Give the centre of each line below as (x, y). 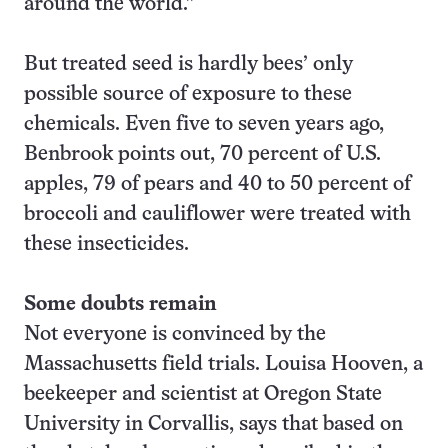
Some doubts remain (120, 304)
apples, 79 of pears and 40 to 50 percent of (217, 184)
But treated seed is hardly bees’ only (188, 64)
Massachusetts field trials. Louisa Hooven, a (223, 364)
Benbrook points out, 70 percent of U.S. (202, 154)
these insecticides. (109, 244)
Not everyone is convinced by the (175, 334)
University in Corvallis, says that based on (213, 424)
